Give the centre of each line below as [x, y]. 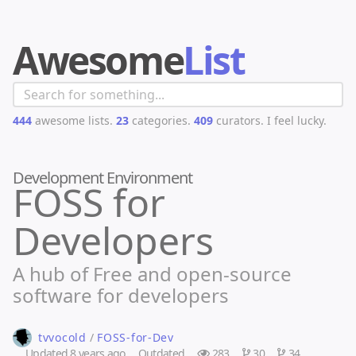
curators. [238, 120]
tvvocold [62, 337]
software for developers [121, 295]
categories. [160, 120]
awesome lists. [72, 120]
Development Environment [103, 178]
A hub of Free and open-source [152, 274]
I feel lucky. [297, 120]
